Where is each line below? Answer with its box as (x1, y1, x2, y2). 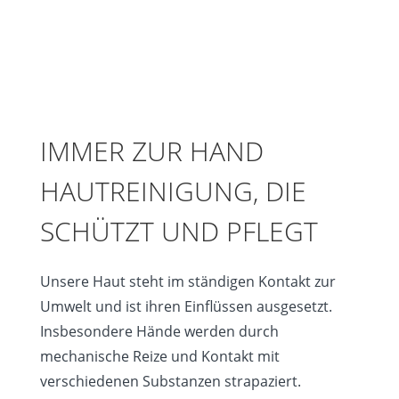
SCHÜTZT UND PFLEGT (39, 212, 318, 249)
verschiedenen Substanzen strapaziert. (39, 370, 301, 391)
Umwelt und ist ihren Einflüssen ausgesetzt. (39, 296, 332, 316)
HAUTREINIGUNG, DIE (39, 172, 306, 209)
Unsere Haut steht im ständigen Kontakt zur (39, 271, 336, 291)
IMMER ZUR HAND (39, 132, 264, 169)
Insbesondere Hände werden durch (39, 321, 279, 341)
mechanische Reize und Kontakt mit (39, 346, 280, 366)
